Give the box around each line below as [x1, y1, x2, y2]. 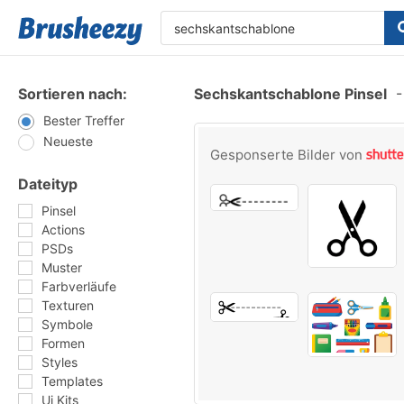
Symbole [41, 317, 93, 332]
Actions [41, 222, 85, 237]
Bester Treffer [43, 113, 124, 128]
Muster [41, 260, 82, 275]
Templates [41, 373, 103, 389]
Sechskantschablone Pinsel [194, 85, 387, 103]
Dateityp [18, 175, 78, 193]
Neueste [43, 133, 93, 149]
